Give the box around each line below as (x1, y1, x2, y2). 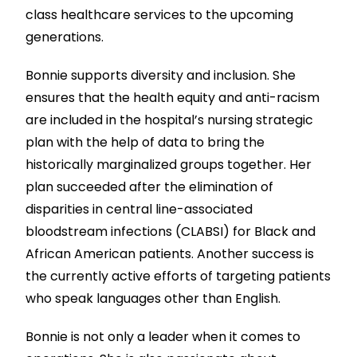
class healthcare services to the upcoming (25, 6, 294, 25)
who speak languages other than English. (25, 289, 281, 308)
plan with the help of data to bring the (25, 133, 265, 152)
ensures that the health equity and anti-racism (25, 88, 320, 108)
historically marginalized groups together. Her (25, 155, 312, 175)
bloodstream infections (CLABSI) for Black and (25, 222, 316, 241)
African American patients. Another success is (25, 245, 315, 264)
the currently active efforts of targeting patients (25, 267, 331, 286)
